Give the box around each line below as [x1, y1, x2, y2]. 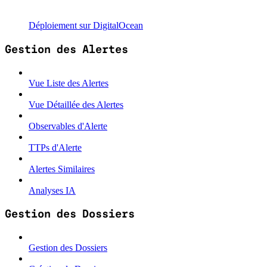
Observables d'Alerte [29, 120, 107, 131]
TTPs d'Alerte [29, 142, 82, 153]
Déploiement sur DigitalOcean [29, 20, 143, 31]
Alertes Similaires [29, 163, 95, 174]
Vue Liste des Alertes [29, 77, 108, 88]
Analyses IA [29, 185, 76, 195]
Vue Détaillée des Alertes [29, 99, 123, 110]
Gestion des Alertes [5, 42, 128, 56]
